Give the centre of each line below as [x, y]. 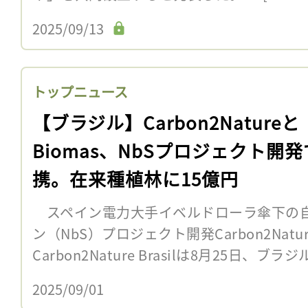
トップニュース [80, 91]
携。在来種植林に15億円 [135, 178]
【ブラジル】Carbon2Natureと [166, 122]
